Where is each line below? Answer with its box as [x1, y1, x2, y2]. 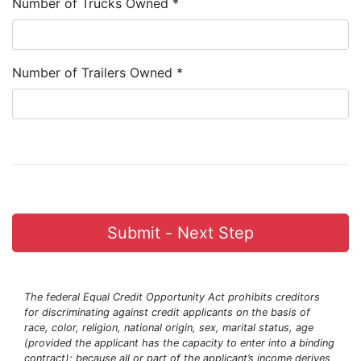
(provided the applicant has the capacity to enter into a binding [24, 337, 334, 349]
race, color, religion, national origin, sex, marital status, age [24, 322, 313, 334]
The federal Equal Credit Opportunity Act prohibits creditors [24, 291, 320, 303]
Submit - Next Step [107, 223, 254, 243]
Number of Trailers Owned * [12, 64, 183, 81]
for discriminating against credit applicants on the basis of [24, 306, 310, 318]
